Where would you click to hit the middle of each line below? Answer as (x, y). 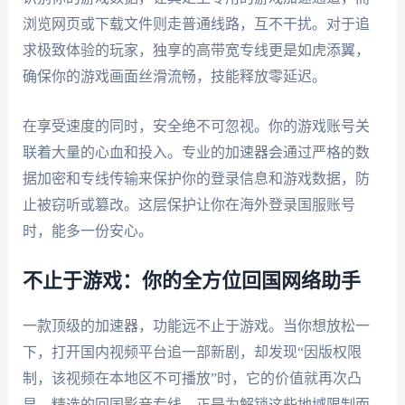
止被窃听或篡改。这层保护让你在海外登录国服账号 (188, 204)
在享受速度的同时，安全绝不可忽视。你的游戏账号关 (196, 126)
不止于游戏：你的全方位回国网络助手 (191, 281)
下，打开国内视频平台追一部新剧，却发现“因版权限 (192, 352)
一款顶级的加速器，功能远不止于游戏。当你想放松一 (196, 325)
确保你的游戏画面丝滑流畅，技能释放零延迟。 (174, 77)
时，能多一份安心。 (87, 231)
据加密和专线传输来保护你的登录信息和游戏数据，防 (196, 178)
